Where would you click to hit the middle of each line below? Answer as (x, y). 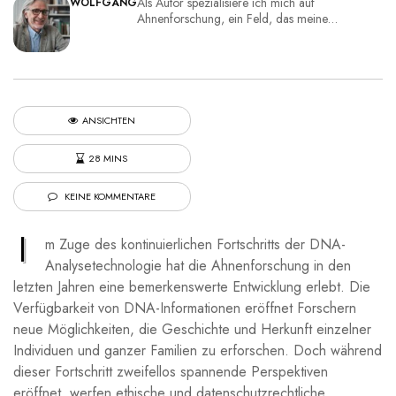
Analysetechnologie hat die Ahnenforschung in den (198, 265)
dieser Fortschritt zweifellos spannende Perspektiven (171, 371)
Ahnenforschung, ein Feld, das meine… (238, 19)
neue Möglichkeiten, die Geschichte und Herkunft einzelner (192, 329)
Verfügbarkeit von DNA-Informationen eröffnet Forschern (185, 308)
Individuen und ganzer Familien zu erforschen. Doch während (198, 350)
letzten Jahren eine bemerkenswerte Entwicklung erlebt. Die (192, 286)
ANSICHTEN (109, 120)
